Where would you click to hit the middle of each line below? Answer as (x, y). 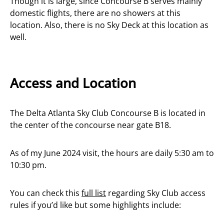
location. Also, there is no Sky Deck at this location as (109, 25)
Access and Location (73, 83)
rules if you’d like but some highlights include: (95, 205)
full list (94, 193)
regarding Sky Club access (156, 193)
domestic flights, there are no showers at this (95, 13)
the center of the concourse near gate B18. (90, 125)
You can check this (46, 193)
